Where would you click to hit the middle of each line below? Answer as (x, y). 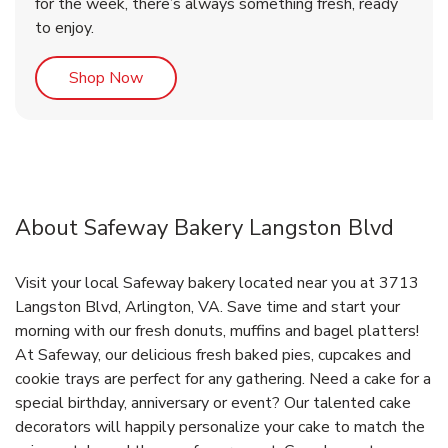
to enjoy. (64, 28)
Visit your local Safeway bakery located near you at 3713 (217, 283)
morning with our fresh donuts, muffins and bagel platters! (217, 331)
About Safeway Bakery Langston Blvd (204, 228)
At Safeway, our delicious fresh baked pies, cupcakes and (213, 355)
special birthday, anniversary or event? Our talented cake (213, 403)
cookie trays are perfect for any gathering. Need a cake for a (223, 379)
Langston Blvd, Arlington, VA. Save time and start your (207, 307)
